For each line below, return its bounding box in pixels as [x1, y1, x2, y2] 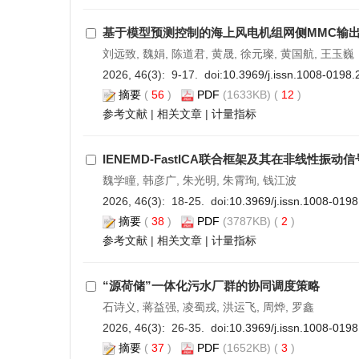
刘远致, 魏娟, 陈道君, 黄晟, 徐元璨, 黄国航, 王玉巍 [102, 47, 354, 60]
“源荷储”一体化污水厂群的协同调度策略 [102, 279, 320, 292]
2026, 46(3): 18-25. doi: [102, 195, 229, 208]
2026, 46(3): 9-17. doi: [102, 68, 223, 81]
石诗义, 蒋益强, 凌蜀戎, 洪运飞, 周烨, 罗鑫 [102, 301, 314, 313]
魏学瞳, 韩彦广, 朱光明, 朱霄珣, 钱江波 [102, 174, 296, 187]
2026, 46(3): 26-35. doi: [102, 321, 229, 334]
